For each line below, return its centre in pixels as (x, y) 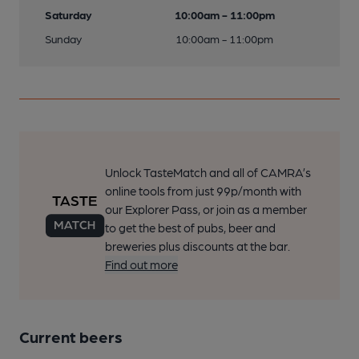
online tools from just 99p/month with (203, 191)
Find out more (141, 264)
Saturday (69, 14)
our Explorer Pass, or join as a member (206, 209)
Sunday (63, 38)
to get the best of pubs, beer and (190, 228)
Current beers (71, 337)
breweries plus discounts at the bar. (197, 246)
